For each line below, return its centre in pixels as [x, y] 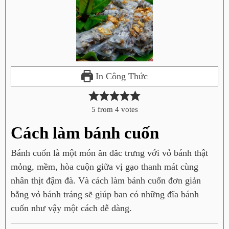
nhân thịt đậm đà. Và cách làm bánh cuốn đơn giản [106, 181]
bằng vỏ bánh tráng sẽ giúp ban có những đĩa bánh [105, 194]
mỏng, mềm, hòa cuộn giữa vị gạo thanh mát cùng [105, 167]
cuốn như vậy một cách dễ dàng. [71, 208]
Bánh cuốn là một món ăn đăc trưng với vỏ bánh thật [109, 153]
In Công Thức [121, 76]
